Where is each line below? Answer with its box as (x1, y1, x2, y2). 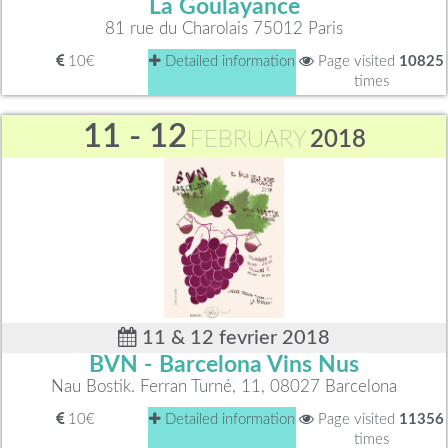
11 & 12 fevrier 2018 (137, 328, 330, 349)
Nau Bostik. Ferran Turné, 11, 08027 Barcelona (51, 378, 397, 396)
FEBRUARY (189, 128, 307, 153)
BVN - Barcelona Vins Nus (89, 354, 359, 377)
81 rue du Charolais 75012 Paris (105, 20, 343, 38)
